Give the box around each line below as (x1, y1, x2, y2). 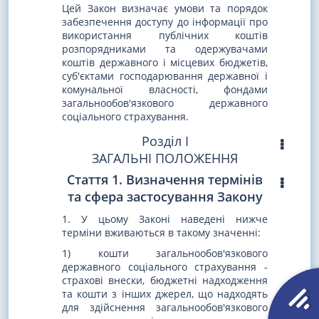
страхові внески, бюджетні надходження (62, 273, 268, 287)
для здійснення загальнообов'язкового (62, 300, 268, 314)
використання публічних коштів (62, 28, 268, 43)
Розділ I (141, 132, 189, 150)
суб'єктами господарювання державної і (62, 69, 268, 83)
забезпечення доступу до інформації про (62, 15, 268, 29)
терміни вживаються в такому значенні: (62, 226, 261, 240)
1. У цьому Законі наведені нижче (62, 212, 268, 226)
